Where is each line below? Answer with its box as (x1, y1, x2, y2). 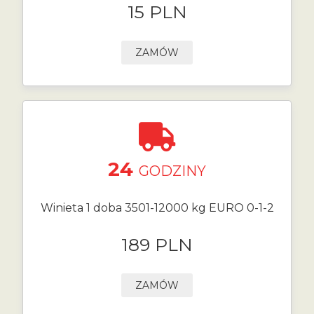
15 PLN (127, 1, 187, 22)
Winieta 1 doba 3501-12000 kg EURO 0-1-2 (40, 201, 274, 214)
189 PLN (121, 234, 193, 255)
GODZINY (139, 163, 206, 179)
